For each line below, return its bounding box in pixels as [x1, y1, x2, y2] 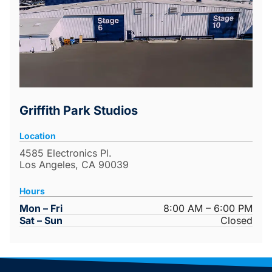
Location [19, 130, 56, 141]
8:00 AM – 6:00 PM [163, 202, 253, 214]
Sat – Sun [19, 214, 63, 226]
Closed [220, 214, 253, 226]
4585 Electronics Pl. [19, 146, 112, 159]
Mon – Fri [19, 202, 63, 214]
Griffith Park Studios [19, 103, 138, 118]
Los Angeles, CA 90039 [19, 158, 129, 171]
